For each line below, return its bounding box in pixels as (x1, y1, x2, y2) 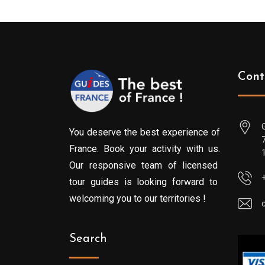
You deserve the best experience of (69, 127, 220, 138)
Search (69, 233, 107, 245)
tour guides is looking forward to (69, 176, 220, 188)
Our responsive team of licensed (69, 160, 220, 171)
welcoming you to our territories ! (69, 193, 206, 204)
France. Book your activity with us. (69, 143, 220, 154)
